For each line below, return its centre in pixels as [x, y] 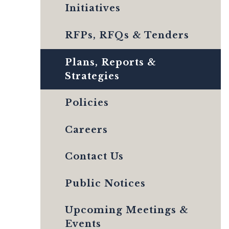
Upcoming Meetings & [127, 210]
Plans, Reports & [111, 62]
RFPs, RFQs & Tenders [127, 35]
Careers [86, 130]
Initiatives [93, 8]
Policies [87, 103]
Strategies [92, 76]
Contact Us [94, 157]
